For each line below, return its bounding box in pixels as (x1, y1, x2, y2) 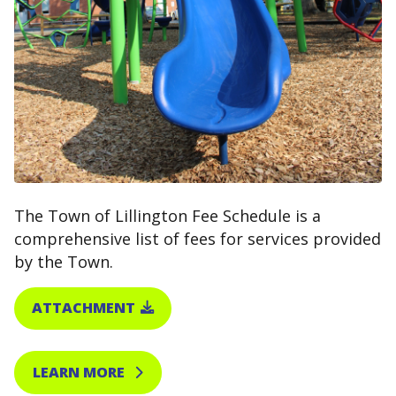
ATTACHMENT (32, 298, 139, 318)
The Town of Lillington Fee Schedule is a (14, 205, 321, 227)
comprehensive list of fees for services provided (14, 228, 381, 250)
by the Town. (14, 251, 113, 273)
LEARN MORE (33, 362, 132, 383)
